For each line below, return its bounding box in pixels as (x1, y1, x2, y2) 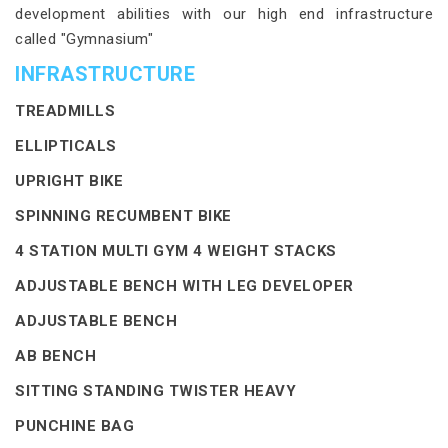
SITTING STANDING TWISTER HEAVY (15, 381, 296, 400)
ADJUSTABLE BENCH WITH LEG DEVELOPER (15, 276, 354, 295)
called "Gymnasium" (15, 29, 153, 48)
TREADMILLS (15, 101, 115, 120)
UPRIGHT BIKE (15, 171, 123, 190)
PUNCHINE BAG (15, 416, 134, 435)
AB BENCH (15, 346, 96, 365)
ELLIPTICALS (15, 136, 117, 155)
